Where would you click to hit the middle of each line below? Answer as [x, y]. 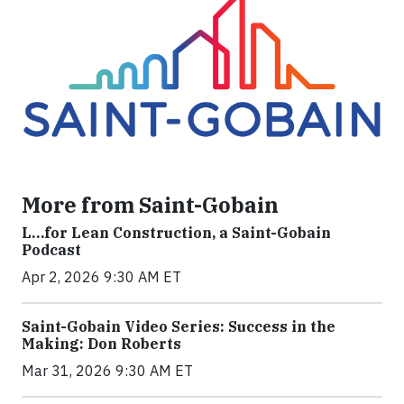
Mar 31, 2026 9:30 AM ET [107, 370]
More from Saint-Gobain [150, 204]
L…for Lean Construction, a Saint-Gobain [176, 232]
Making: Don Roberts [101, 343]
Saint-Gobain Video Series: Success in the [179, 326]
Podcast [51, 249]
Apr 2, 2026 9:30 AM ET [101, 276]
